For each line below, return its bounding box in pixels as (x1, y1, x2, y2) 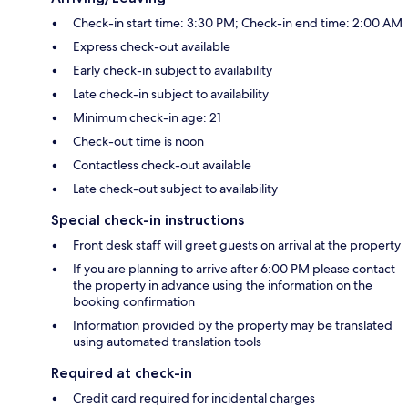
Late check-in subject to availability (73, 86, 269, 103)
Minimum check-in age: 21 (73, 109, 221, 127)
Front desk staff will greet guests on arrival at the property (73, 237, 401, 254)
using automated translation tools (73, 333, 261, 351)
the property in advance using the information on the (73, 277, 372, 294)
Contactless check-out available (73, 157, 251, 174)
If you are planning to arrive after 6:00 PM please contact (73, 260, 395, 278)
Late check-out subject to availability (73, 180, 278, 198)
